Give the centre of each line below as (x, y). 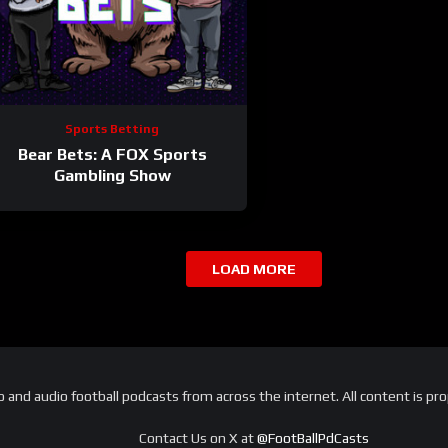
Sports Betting (112, 129)
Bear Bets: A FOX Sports (112, 155)
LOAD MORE (254, 269)
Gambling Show (112, 176)
